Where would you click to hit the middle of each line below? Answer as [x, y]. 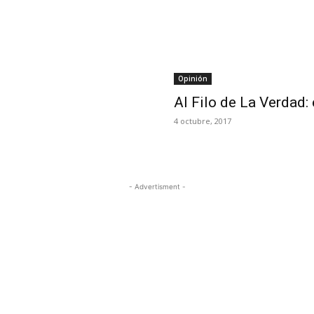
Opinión [193, 79]
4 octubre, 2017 [203, 121]
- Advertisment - [157, 187]
